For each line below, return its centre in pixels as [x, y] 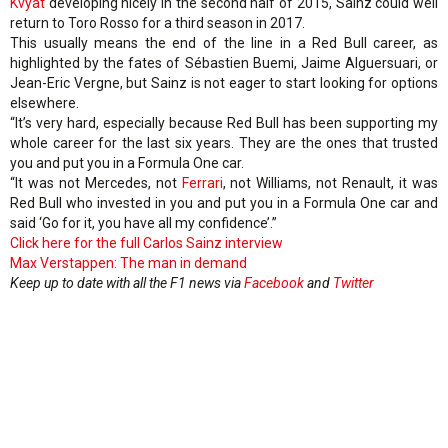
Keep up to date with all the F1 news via [127, 283]
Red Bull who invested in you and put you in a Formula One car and [224, 203]
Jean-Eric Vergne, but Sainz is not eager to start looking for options [224, 83]
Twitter [353, 283]
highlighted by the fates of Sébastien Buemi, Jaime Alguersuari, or [224, 63]
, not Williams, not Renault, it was [330, 183]
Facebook [274, 283]
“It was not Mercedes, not [96, 183]
